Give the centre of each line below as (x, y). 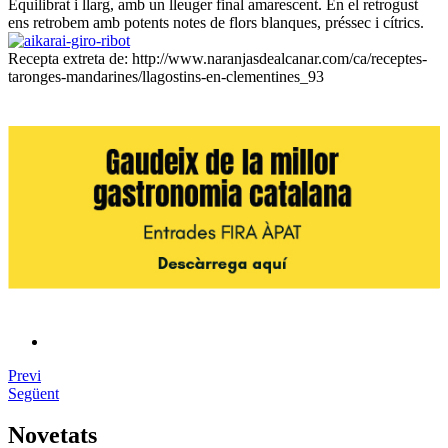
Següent (33, 393)
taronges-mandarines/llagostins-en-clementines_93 (166, 76)
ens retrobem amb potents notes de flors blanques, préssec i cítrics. (216, 22)
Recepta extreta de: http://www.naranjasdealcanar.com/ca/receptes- (217, 58)
